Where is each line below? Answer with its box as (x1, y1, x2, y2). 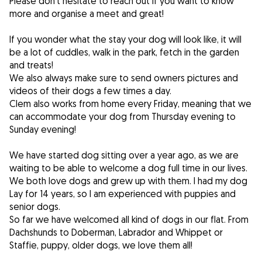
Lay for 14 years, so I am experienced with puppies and (9, 188, 236, 200)
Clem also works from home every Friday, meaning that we (9, 98, 251, 110)
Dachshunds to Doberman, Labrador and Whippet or (9, 226, 223, 239)
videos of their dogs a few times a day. (9, 85, 171, 97)
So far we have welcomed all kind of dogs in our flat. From (9, 213, 249, 226)
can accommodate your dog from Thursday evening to (9, 111, 236, 123)
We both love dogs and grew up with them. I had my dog (9, 175, 247, 187)
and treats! (9, 59, 53, 71)
